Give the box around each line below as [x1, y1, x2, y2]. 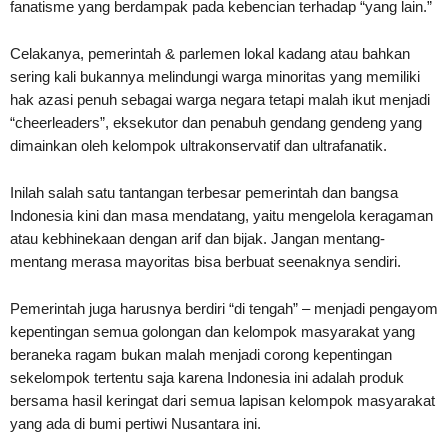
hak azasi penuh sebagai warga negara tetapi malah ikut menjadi [10, 90, 430, 108]
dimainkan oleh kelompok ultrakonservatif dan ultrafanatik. [10, 136, 387, 154]
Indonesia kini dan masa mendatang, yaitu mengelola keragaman [10, 206, 433, 224]
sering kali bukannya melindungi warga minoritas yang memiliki [10, 67, 420, 85]
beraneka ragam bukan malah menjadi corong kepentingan [10, 345, 392, 363]
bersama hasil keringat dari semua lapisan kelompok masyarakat [10, 391, 435, 409]
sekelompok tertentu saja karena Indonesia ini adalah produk [10, 368, 404, 386]
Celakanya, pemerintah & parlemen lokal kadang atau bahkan [10, 44, 410, 62]
